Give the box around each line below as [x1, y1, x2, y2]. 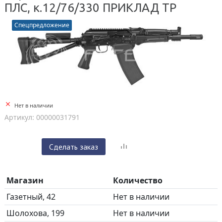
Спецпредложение [14, 21, 69, 29]
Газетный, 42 [6, 191, 55, 203]
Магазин [6, 175, 44, 186]
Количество [113, 175, 163, 186]
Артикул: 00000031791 [4, 112, 80, 122]
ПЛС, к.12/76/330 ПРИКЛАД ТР [4, 1, 176, 14]
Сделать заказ [49, 142, 98, 152]
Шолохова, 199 [6, 208, 64, 219]
